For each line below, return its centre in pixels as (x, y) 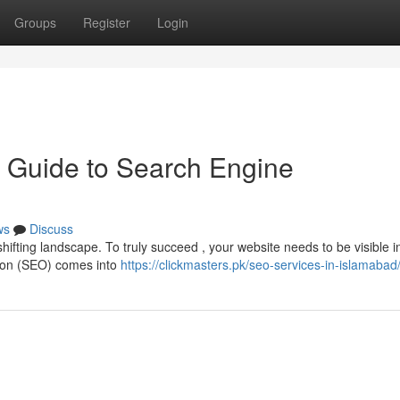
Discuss (51, 229)
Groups (35, 22)
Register (107, 22)
